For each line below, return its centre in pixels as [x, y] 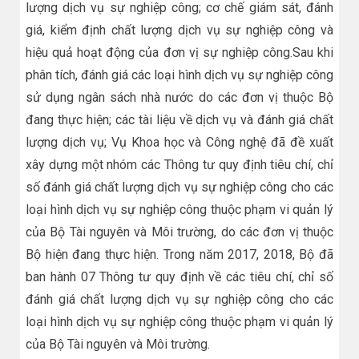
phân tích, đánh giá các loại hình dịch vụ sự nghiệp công [179, 75]
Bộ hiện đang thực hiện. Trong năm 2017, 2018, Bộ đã [179, 254]
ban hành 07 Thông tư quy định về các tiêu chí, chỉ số [179, 276]
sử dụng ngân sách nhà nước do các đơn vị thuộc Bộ [179, 97]
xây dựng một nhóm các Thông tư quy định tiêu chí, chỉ [179, 164]
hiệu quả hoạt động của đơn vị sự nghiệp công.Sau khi [179, 52]
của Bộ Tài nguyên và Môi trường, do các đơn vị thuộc [179, 232]
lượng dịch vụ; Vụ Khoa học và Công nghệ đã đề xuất [179, 142]
